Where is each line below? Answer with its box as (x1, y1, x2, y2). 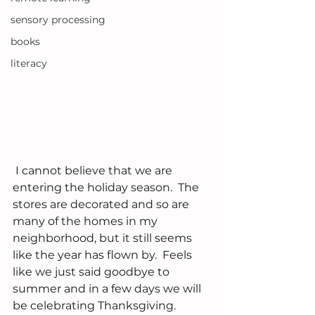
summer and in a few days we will (13, 282, 204, 296)
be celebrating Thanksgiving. (13, 299, 176, 313)
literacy (11, 57, 47, 70)
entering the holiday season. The (13, 181, 202, 195)
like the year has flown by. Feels (13, 248, 195, 262)
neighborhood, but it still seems (13, 231, 195, 245)
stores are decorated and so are (13, 198, 192, 212)
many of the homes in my (13, 214, 160, 229)
